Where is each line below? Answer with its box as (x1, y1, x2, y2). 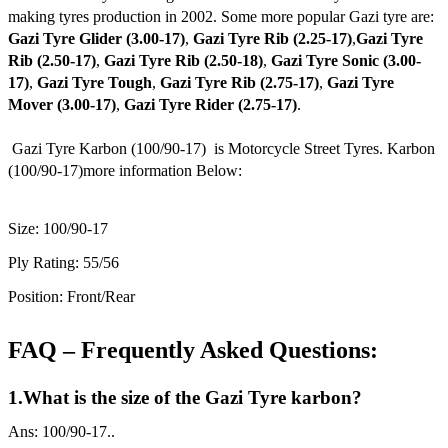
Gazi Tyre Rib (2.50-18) (104, 52, 263, 70)
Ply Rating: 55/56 (8, 254, 119, 272)
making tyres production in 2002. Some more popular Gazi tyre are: (8, 8, 434, 26)
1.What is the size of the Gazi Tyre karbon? (8, 387, 362, 409)
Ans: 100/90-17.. (8, 423, 115, 441)
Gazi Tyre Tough (37, 74, 152, 92)
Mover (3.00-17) (8, 96, 116, 114)
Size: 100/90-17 (8, 220, 108, 238)
